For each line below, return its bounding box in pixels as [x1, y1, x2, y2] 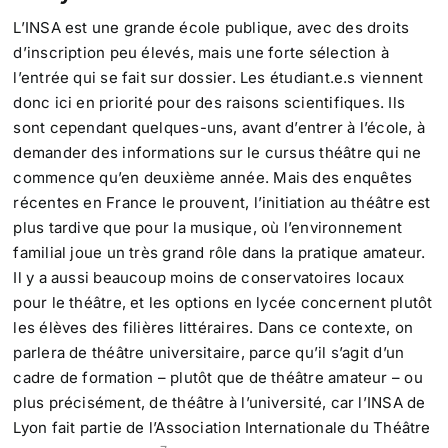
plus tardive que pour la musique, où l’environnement [13, 218, 403, 238]
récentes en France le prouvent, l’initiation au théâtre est [13, 193, 431, 213]
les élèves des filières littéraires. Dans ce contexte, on [13, 318, 414, 338]
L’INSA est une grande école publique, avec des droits [13, 18, 410, 38]
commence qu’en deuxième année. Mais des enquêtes [13, 168, 413, 188]
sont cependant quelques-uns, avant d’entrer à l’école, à [13, 118, 425, 138]
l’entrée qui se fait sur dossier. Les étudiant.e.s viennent [13, 68, 424, 88]
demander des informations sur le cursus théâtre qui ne [13, 143, 422, 163]
